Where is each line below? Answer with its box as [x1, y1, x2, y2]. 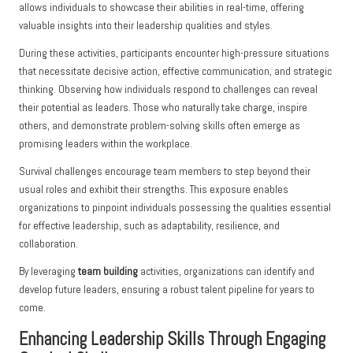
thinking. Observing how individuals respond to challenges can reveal [19, 83, 318, 97]
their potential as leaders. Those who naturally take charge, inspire [19, 101, 307, 115]
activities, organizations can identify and [138, 265, 314, 279]
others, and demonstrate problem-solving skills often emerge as [19, 119, 300, 133]
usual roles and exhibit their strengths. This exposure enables [19, 183, 288, 197]
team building [78, 265, 138, 279]
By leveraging [19, 265, 78, 279]
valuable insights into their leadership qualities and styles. [19, 19, 273, 33]
